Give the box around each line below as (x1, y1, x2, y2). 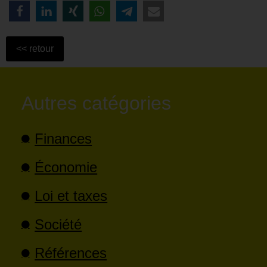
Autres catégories (21, 92, 171, 114)
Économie (35, 159, 98, 175)
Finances (35, 130, 92, 147)
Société (35, 216, 82, 232)
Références (35, 244, 107, 261)
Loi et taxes (35, 187, 108, 204)
